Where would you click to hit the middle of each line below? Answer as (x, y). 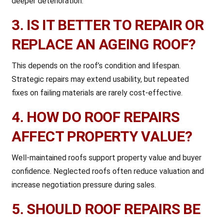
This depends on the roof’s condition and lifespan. (96, 66)
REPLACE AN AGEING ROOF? (104, 44)
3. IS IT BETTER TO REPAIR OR (108, 25)
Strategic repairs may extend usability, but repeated (100, 79)
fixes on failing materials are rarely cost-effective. (97, 93)
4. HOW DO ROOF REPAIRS (96, 117)
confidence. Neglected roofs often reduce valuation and (108, 171)
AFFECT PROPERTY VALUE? (102, 136)
